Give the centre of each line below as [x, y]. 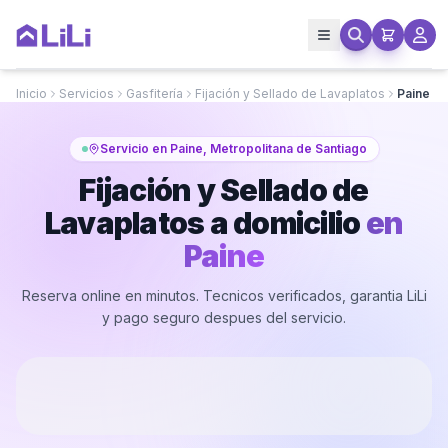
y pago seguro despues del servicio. [224, 317]
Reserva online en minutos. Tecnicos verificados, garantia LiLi [224, 295]
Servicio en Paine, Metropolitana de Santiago [233, 148]
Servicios [86, 93]
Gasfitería [154, 93]
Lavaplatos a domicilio [202, 223]
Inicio [31, 93]
